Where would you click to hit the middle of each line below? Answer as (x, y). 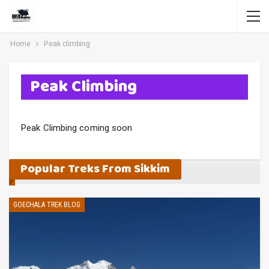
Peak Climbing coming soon (77, 128)
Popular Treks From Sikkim (95, 169)
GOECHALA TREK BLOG (47, 205)
